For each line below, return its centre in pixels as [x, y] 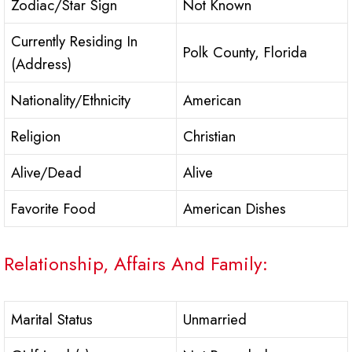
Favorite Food [53, 209]
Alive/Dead [46, 173]
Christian [209, 137]
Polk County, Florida [245, 53]
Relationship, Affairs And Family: [136, 264]
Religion [36, 137]
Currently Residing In [74, 42]
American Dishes [235, 209]
